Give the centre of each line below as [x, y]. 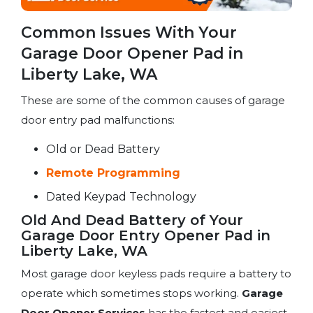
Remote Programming [113, 173]
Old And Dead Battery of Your [132, 220]
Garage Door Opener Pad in [132, 53]
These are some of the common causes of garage [153, 100]
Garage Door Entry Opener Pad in [146, 235]
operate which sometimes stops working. [131, 293]
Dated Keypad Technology [121, 196]
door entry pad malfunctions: [98, 119]
